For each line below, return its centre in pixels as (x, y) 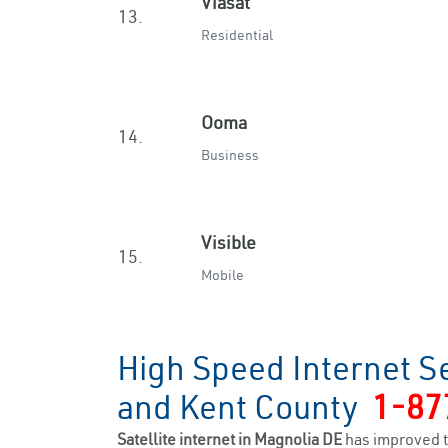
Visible (228, 242)
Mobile (222, 275)
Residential (237, 35)
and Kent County (244, 407)
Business (230, 155)
